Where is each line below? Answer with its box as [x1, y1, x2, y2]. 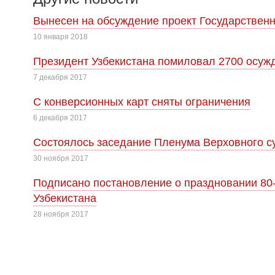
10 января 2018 [33, 33, 88, 41]
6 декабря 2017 [33, 114, 87, 122]
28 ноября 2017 [33, 210, 88, 219]
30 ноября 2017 [33, 154, 88, 163]
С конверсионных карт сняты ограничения [33, 96, 250, 108]
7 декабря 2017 [33, 73, 87, 82]
